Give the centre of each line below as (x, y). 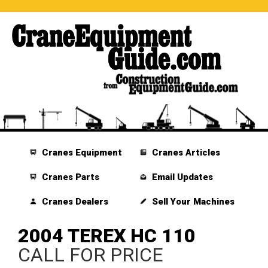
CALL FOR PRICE (91, 255)
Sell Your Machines (192, 202)
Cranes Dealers (74, 202)
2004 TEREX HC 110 (107, 236)
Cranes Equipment (81, 153)
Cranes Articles (185, 153)
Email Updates (181, 177)
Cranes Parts (70, 177)
